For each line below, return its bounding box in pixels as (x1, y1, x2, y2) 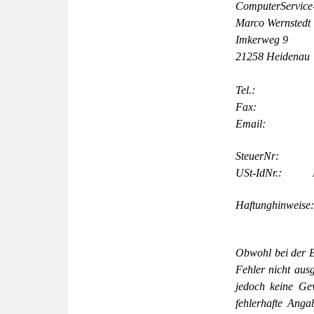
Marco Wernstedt (235, 17, 310, 29)
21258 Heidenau (235, 50, 310, 62)
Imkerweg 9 (235, 34, 288, 46)
